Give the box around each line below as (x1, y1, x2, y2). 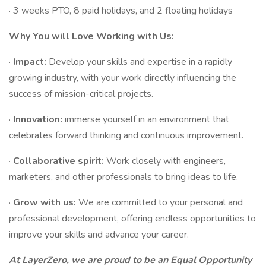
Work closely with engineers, (106, 154, 226, 167)
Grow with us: (13, 196, 78, 209)
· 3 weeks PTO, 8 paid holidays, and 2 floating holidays (9, 4, 233, 17)
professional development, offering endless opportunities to (9, 212, 256, 225)
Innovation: (13, 113, 65, 126)
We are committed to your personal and (78, 196, 243, 209)
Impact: (13, 55, 49, 68)
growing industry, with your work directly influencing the (9, 71, 236, 84)
